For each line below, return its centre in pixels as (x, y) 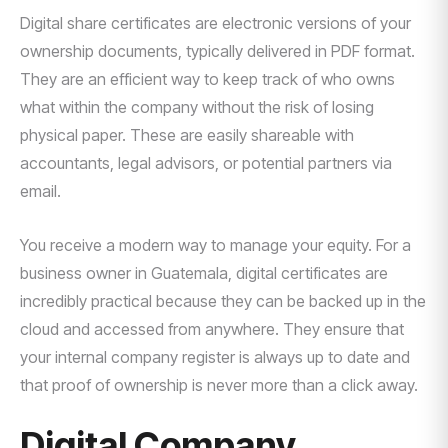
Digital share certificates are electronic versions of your (215, 23)
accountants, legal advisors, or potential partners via (206, 163)
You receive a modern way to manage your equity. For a (215, 245)
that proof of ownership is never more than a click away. (219, 385)
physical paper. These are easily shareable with (187, 135)
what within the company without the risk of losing (197, 107)
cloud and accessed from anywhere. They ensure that (212, 329)
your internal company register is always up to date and (215, 357)
